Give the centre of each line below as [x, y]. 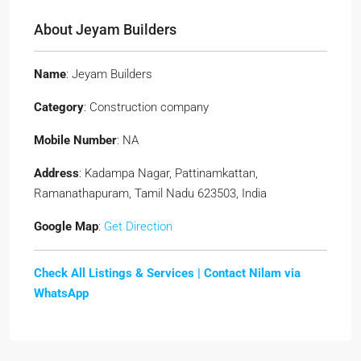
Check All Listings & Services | [119, 273]
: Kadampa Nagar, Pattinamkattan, [168, 173]
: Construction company [146, 107]
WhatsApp [61, 293]
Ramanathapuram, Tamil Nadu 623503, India [150, 193]
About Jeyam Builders [105, 29]
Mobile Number [75, 140]
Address [56, 173]
